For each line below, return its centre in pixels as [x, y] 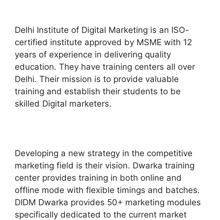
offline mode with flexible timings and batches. [107, 190]
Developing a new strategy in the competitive [104, 153]
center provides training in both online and [98, 178]
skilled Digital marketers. [63, 103]
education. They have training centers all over [105, 67]
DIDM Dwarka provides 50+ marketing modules [108, 202]
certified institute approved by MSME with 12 [103, 42]
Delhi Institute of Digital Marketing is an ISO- [102, 30]
